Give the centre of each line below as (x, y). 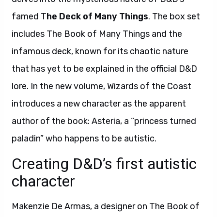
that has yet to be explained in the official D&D (104, 69)
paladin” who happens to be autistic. (84, 139)
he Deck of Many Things (97, 16)
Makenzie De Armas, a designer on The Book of (106, 206)
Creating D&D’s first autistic (104, 164)
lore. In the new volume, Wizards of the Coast (101, 86)
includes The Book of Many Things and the (97, 34)
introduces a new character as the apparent (99, 104)
